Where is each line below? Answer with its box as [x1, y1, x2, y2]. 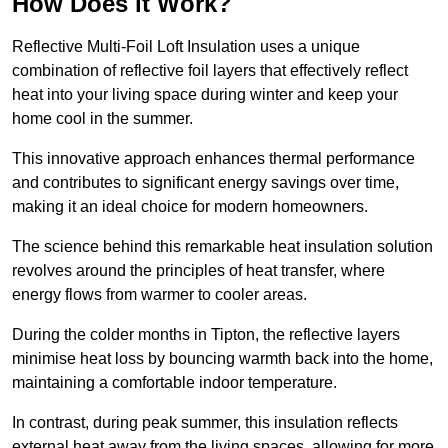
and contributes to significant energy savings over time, [12, 174, 399, 192]
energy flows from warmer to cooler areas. [12, 286, 311, 304]
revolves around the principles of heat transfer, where [12, 262, 385, 280]
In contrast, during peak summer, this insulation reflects [12, 414, 398, 432]
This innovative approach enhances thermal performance [12, 150, 415, 168]
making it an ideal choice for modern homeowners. [12, 198, 368, 216]
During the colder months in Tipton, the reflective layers [12, 326, 400, 344]
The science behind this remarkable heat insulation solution [12, 238, 433, 256]
